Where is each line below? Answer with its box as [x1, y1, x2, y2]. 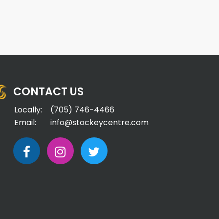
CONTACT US [13, 84, 84, 99]
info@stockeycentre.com [50, 116, 149, 128]
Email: [14, 116, 36, 128]
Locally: [14, 104, 42, 115]
